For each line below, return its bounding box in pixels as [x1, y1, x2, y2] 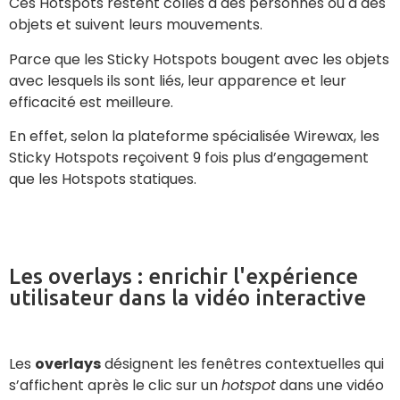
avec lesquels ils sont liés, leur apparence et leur [9, 70, 346, 91]
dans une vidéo [276, 374, 384, 396]
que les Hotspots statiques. [9, 169, 196, 190]
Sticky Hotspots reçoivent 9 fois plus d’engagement [9, 147, 369, 169]
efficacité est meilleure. [9, 91, 173, 112]
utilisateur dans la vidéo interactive [9, 285, 366, 310]
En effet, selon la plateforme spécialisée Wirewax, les [9, 126, 379, 147]
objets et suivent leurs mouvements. [9, 14, 262, 36]
